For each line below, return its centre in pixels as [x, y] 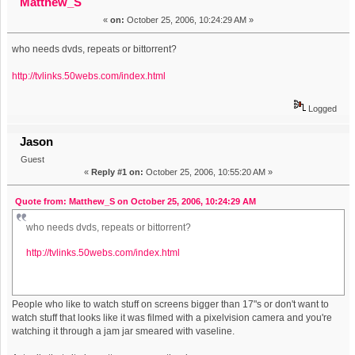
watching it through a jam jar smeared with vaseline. [124, 332]
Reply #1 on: [117, 172]
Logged [321, 109]
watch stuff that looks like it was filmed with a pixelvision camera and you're [172, 318]
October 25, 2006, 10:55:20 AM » [208, 172]
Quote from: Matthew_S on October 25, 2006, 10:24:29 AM [135, 202]
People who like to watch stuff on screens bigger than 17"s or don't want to [171, 305]
